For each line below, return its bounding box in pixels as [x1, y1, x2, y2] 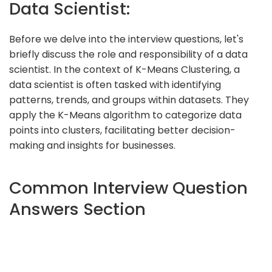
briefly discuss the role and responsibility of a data [9, 47, 248, 61]
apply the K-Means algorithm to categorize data [9, 107, 242, 122]
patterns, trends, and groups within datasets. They [9, 92, 249, 107]
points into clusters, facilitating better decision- [9, 123, 236, 137]
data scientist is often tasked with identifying [9, 77, 221, 92]
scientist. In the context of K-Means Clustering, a [9, 62, 240, 76]
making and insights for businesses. [9, 138, 175, 152]
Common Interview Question [9, 175, 248, 200]
